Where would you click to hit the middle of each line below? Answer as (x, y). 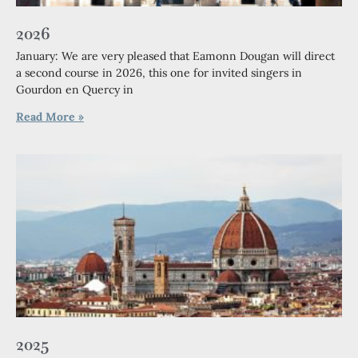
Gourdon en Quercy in (75, 89)
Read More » (50, 117)
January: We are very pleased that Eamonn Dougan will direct (175, 56)
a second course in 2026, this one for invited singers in (159, 73)
